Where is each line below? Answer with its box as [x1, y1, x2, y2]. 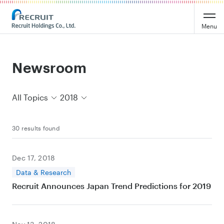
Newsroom [12, 59, 87, 75]
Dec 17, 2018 [12, 153, 55, 162]
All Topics [12, 92, 48, 102]
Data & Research [16, 168, 71, 176]
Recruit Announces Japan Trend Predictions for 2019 [12, 181, 211, 190]
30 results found [12, 124, 60, 131]
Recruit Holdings [7, 10, 70, 19]
